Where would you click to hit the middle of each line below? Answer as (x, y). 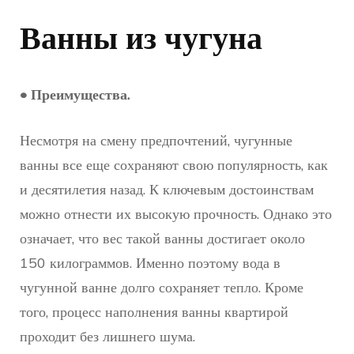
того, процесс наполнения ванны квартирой (154, 312)
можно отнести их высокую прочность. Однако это (176, 214)
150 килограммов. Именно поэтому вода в (150, 263)
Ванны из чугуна (141, 37)
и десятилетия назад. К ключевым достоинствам (167, 190)
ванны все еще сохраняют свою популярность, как (174, 165)
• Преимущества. (75, 95)
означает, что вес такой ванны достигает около (162, 239)
